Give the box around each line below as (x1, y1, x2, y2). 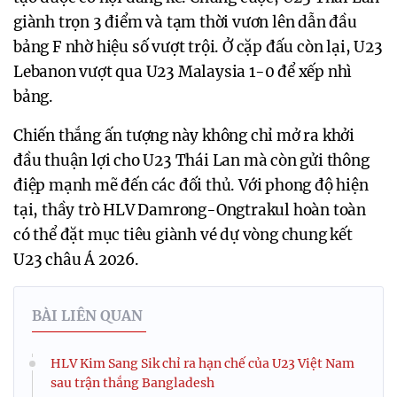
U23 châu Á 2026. (13, 249, 139, 269)
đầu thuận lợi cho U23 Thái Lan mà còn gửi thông (13, 150, 370, 170)
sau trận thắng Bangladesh (51, 374, 214, 391)
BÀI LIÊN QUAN (32, 306, 143, 324)
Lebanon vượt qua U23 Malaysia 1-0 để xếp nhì (13, 61, 353, 82)
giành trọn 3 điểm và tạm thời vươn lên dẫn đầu (13, 12, 357, 32)
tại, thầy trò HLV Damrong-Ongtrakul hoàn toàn (13, 199, 366, 220)
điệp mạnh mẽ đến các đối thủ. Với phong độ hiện (13, 175, 369, 195)
